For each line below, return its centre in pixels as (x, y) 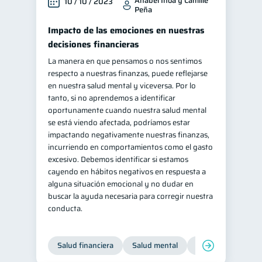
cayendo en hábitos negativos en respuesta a (127, 172)
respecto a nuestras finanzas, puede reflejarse (128, 73)
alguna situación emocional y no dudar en (121, 184)
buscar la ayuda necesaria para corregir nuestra (130, 196)
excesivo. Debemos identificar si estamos (118, 159)
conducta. (66, 208)
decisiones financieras (94, 44)
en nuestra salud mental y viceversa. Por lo (122, 86)
